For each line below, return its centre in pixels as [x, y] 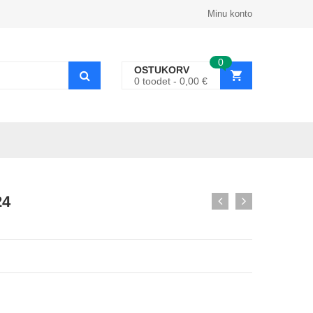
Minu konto [230, 14]
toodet [156, 81]
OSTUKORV [162, 70]
